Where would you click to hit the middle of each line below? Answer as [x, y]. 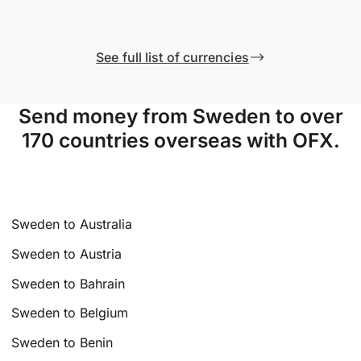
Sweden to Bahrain [68, 283]
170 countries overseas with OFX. [180, 141]
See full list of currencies [172, 58]
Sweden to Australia [72, 224]
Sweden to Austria [67, 253]
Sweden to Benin [62, 343]
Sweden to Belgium [70, 313]
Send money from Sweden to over [180, 116]
